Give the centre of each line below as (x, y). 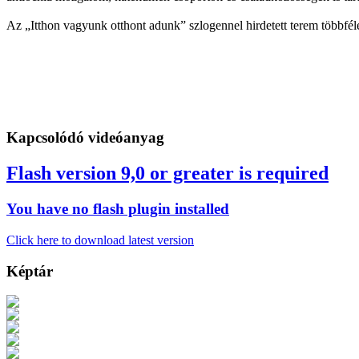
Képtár (30, 271)
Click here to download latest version (100, 240)
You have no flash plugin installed (118, 209)
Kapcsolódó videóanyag (85, 138)
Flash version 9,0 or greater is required (167, 173)
